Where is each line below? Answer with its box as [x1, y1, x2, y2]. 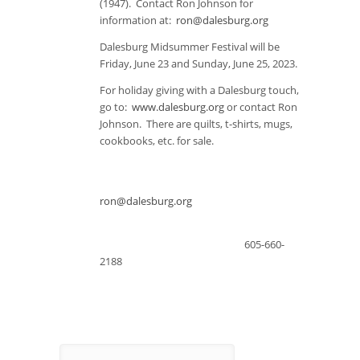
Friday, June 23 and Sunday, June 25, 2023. [100, 56, 297, 71]
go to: [100, 100, 132, 114]
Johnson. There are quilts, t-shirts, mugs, [100, 117, 292, 131]
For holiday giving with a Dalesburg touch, [100, 83, 299, 97]
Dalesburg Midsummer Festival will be [100, 39, 280, 54]
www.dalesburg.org [132, 100, 224, 114]
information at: [100, 13, 176, 27]
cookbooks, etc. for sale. [100, 133, 216, 148]
